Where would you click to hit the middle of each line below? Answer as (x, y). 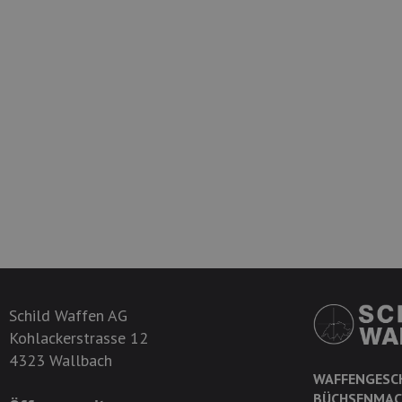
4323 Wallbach (61, 360)
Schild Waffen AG (68, 315)
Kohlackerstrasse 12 (79, 338)
